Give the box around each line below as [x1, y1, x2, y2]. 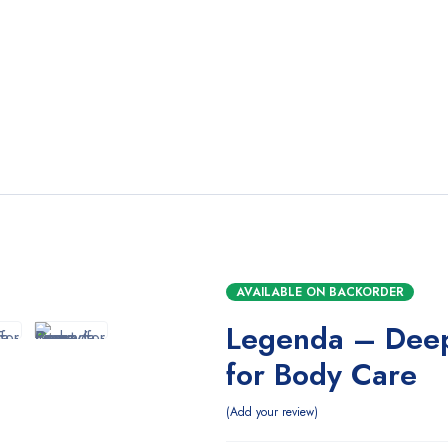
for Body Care [225, 353, 417, 396]
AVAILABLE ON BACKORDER [235, 283, 404, 301]
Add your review [229, 403, 314, 421]
